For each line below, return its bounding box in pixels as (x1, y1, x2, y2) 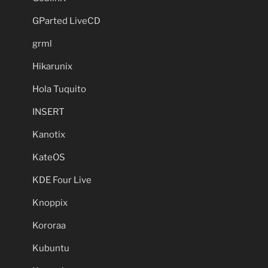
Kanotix (32, 129, 65, 140)
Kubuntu (32, 242, 69, 254)
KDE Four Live (32, 174, 92, 185)
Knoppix (32, 197, 68, 208)
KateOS (32, 151, 65, 163)
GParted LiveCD (32, 15, 100, 26)
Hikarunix (32, 60, 72, 72)
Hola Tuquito (32, 83, 86, 95)
